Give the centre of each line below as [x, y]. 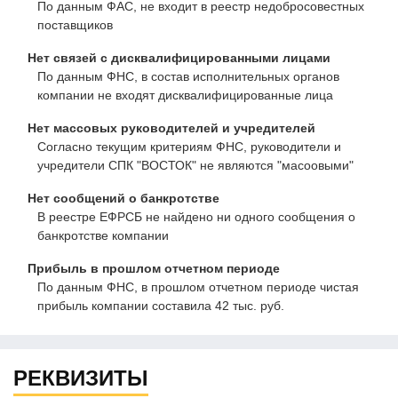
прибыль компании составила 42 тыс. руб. [161, 306]
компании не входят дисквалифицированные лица [185, 96]
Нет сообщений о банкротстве [120, 199]
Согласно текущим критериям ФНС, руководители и [189, 147]
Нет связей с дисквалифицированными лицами [175, 58]
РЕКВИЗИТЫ [81, 378]
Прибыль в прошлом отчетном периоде [150, 269]
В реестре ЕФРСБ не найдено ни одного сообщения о [196, 217]
